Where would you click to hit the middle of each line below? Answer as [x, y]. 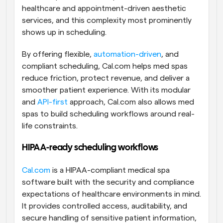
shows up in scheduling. [64, 33]
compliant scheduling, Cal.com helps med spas [105, 66]
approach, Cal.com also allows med [131, 102]
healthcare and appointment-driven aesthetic [104, 9]
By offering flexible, [58, 55]
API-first [53, 102]
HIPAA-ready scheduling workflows [90, 148]
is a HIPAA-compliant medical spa [110, 170]
